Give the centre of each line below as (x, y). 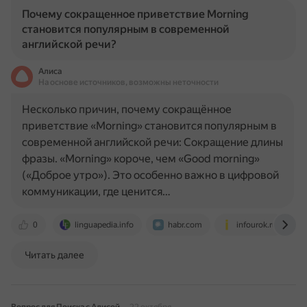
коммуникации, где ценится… (96, 192)
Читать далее (54, 255)
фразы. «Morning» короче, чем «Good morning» (141, 159)
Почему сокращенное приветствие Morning (135, 14)
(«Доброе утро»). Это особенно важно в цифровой (150, 175)
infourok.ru (257, 225)
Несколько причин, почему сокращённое (127, 109)
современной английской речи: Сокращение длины (152, 142)
